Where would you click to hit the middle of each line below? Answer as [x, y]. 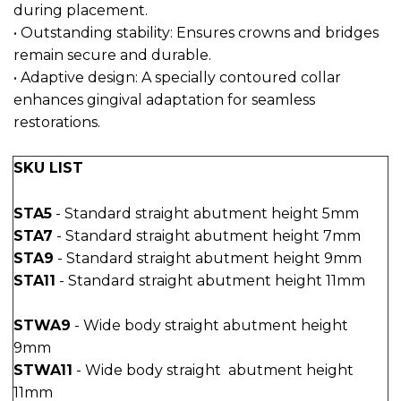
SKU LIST [48, 168]
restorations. [57, 123]
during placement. [81, 11]
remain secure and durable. [112, 55]
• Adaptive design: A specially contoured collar [177, 78]
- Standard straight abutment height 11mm [210, 280]
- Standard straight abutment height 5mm [205, 213]
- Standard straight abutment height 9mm [208, 258]
